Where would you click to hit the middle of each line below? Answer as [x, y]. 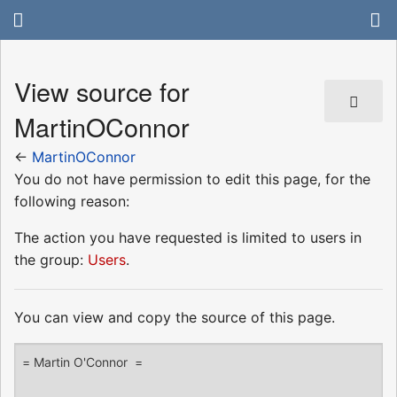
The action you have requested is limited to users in [188, 237]
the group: [51, 259]
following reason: [72, 201]
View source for [102, 91]
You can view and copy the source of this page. [175, 317]
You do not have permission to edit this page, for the [192, 179]
